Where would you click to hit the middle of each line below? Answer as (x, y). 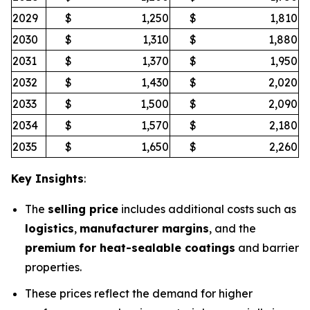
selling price (83, 209)
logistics (49, 228)
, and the (232, 228)
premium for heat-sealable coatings (130, 247)
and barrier (267, 247)
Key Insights (47, 178)
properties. (53, 267)
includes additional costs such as (207, 209)
